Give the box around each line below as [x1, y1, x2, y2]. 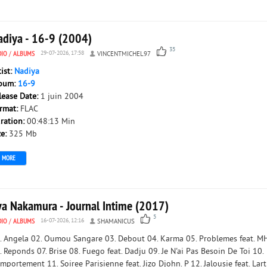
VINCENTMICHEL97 [97, 50, 151, 58]
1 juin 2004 [41, 92, 83, 102]
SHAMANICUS [97, 218, 135, 226]
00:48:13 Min [27, 117, 75, 127]
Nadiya [14, 67, 39, 77]
